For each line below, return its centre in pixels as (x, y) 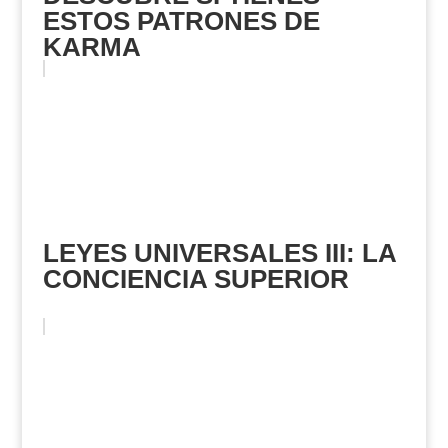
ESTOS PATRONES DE (181, 21)
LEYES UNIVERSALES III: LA (219, 253)
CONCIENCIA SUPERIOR (195, 279)
